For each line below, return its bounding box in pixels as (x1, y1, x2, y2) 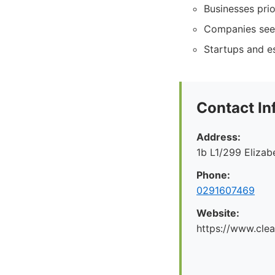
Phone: (196, 169, 230, 181)
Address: (196, 131, 241, 143)
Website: (196, 207, 239, 219)
